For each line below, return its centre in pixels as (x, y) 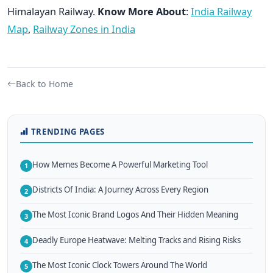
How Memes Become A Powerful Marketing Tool (120, 164)
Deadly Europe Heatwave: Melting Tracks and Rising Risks (136, 240)
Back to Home (44, 83)
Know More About (142, 11)
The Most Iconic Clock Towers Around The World (120, 265)
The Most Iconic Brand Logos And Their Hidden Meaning (135, 215)
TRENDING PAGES (68, 131)
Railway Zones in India (84, 29)
